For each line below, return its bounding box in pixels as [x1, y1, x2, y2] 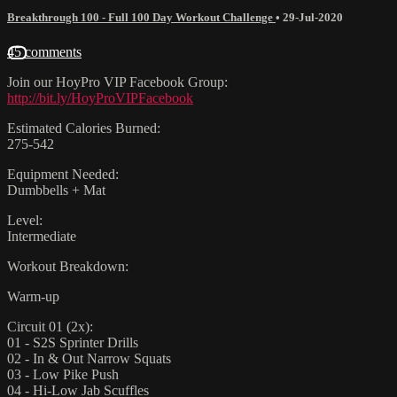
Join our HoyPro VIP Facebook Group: [7, 74, 228, 90]
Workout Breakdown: [7, 258, 128, 274]
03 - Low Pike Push [7, 366, 119, 382]
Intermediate [7, 228, 76, 244]
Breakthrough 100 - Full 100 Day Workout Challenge [7, 10, 276, 24]
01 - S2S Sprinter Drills [7, 334, 138, 350]
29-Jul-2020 [283, 10, 343, 24]
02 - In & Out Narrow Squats [7, 350, 171, 366]
